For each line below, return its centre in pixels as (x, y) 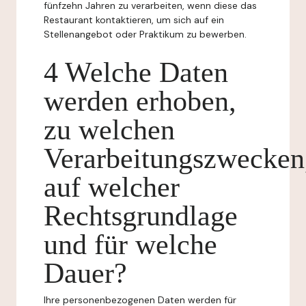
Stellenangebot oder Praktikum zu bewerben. (145, 34)
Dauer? (85, 273)
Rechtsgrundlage (141, 216)
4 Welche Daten (136, 72)
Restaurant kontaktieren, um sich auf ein (134, 20)
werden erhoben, (140, 101)
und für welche (130, 245)
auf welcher (112, 187)
